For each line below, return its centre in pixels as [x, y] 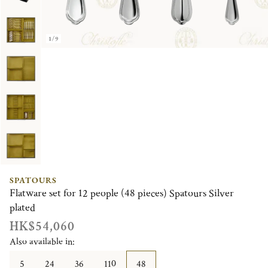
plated [22, 208]
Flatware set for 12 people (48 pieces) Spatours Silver [122, 193]
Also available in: [42, 242]
